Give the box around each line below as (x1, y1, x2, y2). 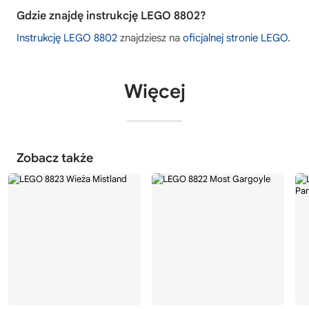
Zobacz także (17, 150, 93, 166)
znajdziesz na (117, 32, 183, 45)
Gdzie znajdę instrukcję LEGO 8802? (17, 9, 206, 23)
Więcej (123, 79, 186, 104)
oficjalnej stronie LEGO (183, 32, 288, 45)
